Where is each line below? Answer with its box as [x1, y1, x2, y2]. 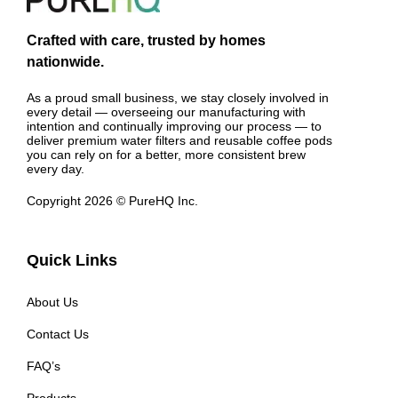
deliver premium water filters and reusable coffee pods [27, 132, 332, 147]
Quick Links [27, 251, 117, 269]
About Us [27, 294, 78, 309]
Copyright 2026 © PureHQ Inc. [27, 193, 198, 208]
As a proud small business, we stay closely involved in [27, 90, 329, 105]
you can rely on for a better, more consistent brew [27, 147, 306, 162]
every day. [27, 161, 84, 176]
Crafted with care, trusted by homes [27, 32, 266, 48]
